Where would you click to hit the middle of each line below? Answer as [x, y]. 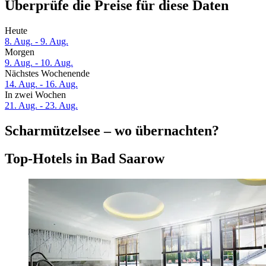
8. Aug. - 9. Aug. [37, 42]
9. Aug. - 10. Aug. [39, 63]
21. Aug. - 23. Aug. [41, 106]
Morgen [20, 52]
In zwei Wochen [35, 95]
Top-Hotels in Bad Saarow [85, 158]
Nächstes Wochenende [47, 74]
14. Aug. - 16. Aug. [41, 84]
